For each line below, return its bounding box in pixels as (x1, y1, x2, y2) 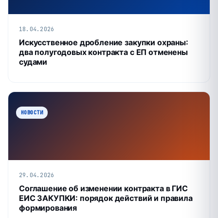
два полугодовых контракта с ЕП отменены (19, 47, 188, 57)
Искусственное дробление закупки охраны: (19, 37, 188, 47)
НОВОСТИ (21, 109, 43, 116)
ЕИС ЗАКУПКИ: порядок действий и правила (19, 193, 193, 203)
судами (19, 57, 48, 67)
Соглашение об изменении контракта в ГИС (19, 183, 188, 193)
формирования (19, 203, 77, 213)
